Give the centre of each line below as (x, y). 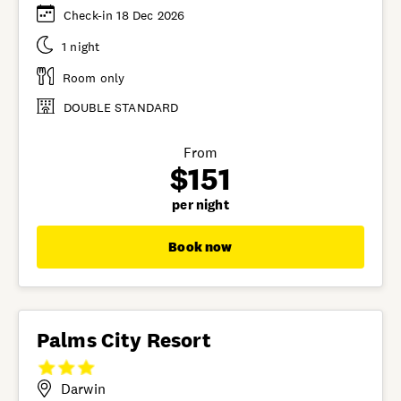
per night (200, 205)
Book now (200, 247)
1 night (81, 46)
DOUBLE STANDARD (121, 107)
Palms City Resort (124, 341)
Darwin (83, 389)
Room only (94, 77)
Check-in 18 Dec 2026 (124, 15)
